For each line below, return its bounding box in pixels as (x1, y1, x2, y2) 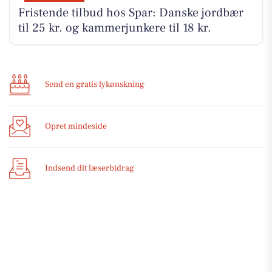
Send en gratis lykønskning (45, 79, 144, 90)
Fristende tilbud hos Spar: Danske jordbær (18, 5, 243, 21)
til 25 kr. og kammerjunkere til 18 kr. (18, 20, 211, 36)
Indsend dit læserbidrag (45, 163, 134, 174)
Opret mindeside (45, 121, 107, 132)
